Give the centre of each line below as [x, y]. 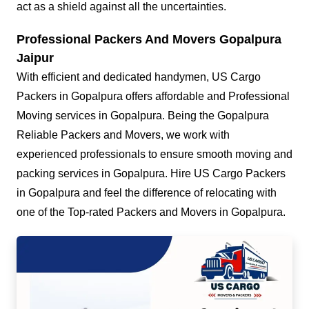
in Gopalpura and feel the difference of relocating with [147, 193]
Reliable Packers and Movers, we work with [123, 135]
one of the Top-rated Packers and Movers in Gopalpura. [151, 212]
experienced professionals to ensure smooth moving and [154, 154]
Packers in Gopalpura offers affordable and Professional [153, 97]
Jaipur [35, 58]
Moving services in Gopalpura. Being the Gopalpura [143, 116]
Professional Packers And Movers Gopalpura [149, 40]
